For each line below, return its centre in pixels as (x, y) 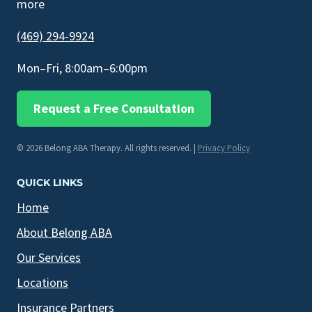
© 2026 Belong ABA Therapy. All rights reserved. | (107, 148)
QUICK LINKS (50, 183)
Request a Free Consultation (114, 109)
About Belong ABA (64, 233)
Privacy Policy (224, 148)
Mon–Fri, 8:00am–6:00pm (82, 68)
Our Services (49, 258)
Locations (42, 283)
